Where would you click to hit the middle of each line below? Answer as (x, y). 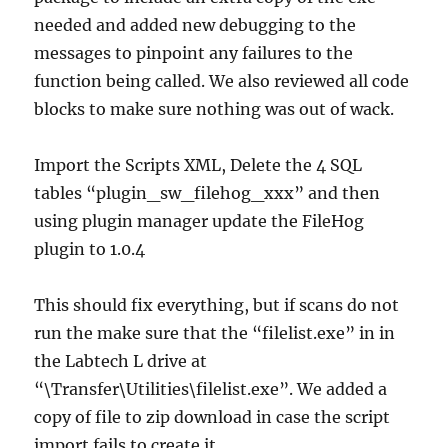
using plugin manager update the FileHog (199, 220)
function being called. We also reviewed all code (222, 80)
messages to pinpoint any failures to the (194, 52)
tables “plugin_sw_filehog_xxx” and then (207, 192)
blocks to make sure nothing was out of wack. (214, 108)
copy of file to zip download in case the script (212, 416)
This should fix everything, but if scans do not (217, 304)
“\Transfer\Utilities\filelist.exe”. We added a (211, 388)
